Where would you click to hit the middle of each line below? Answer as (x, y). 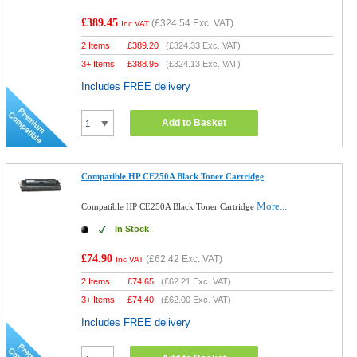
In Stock (132, 229)
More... (272, 206)
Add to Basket (194, 123)
